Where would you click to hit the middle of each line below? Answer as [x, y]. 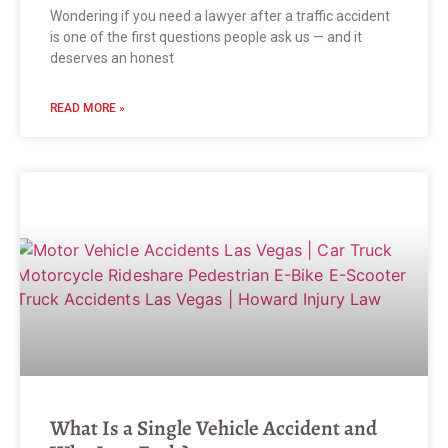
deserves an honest [112, 58]
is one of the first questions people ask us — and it [206, 37]
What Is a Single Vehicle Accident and [213, 428]
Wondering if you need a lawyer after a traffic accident [220, 16]
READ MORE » [87, 108]
